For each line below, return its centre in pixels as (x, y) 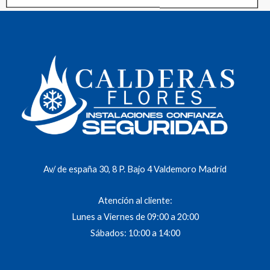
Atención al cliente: (135, 201)
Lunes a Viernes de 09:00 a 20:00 (135, 217)
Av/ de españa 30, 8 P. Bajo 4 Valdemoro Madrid (135, 169)
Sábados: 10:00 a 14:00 (135, 233)
